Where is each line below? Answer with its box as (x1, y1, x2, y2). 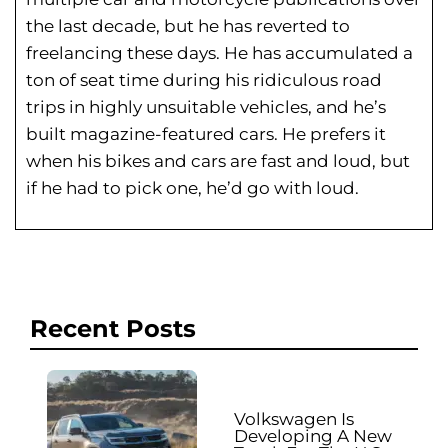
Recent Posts (30, 314, 196, 344)
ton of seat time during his (26, 70, 249, 91)
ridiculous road (249, 70, 382, 91)
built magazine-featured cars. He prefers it (26, 124, 386, 145)
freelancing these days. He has (26, 43, 285, 64)
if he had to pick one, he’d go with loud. (26, 178, 359, 199)
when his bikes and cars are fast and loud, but (26, 151, 410, 172)
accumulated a (285, 43, 413, 64)
